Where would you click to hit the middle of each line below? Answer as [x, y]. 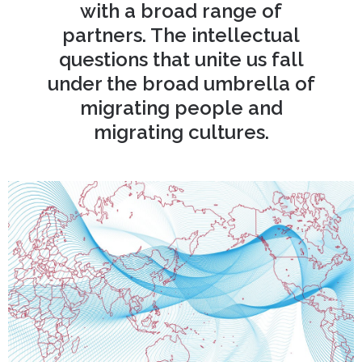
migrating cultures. [181, 132]
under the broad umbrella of [181, 84]
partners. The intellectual [181, 35]
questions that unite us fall [181, 59]
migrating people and [181, 108]
